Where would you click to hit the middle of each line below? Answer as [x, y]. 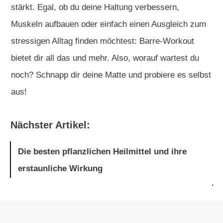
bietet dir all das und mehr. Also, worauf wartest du [105, 58]
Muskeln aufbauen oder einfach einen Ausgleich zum [109, 24]
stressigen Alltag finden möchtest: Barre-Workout [103, 41]
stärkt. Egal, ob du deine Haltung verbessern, [95, 7]
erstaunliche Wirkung [60, 168]
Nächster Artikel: [50, 125]
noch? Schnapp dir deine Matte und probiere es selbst [111, 75]
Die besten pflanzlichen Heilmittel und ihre [102, 151]
